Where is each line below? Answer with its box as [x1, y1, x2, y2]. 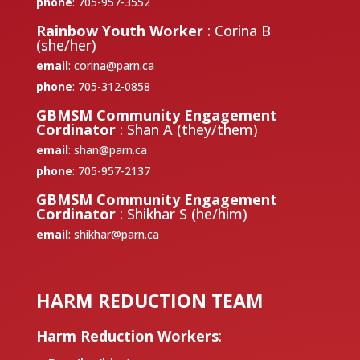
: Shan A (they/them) [119, 119, 258, 139]
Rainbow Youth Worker [35, 20, 207, 40]
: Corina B [207, 20, 271, 40]
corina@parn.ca [73, 57, 154, 73]
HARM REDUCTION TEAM [35, 287, 264, 313]
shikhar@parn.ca [73, 226, 159, 242]
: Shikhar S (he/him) [119, 203, 247, 223]
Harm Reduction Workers [35, 325, 219, 346]
